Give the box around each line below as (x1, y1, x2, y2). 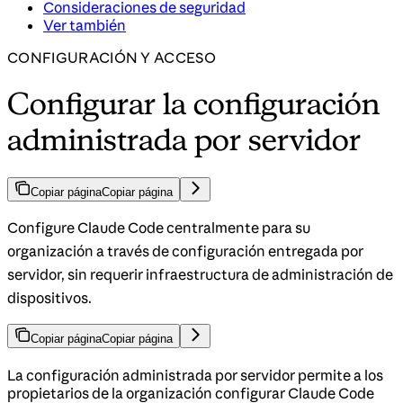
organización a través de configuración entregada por (7, 241, 363, 260)
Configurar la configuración (7, 85, 381, 122)
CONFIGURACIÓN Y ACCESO (7, 48, 217, 67)
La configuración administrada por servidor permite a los (7, 365, 383, 384)
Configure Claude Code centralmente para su (7, 218, 310, 237)
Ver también (43, 15, 126, 34)
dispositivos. (7, 288, 92, 307)
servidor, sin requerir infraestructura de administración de (7, 264, 393, 283)
